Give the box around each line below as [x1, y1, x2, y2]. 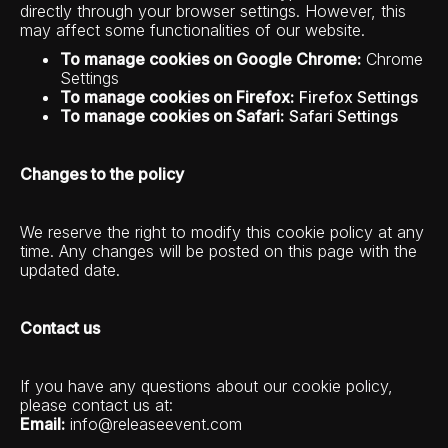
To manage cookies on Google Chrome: [60, 49, 361, 69]
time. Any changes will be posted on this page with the [20, 241, 417, 261]
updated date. [20, 260, 120, 280]
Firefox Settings [299, 87, 418, 107]
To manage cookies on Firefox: [60, 87, 294, 107]
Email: [20, 414, 65, 434]
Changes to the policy [20, 164, 184, 184]
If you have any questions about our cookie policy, [20, 376, 393, 396]
